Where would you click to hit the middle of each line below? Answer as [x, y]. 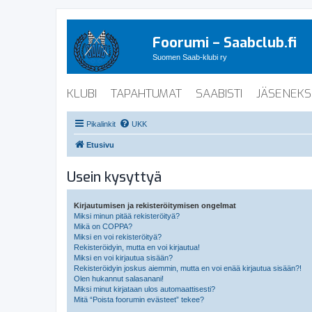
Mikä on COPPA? [103, 226]
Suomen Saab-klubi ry [190, 57]
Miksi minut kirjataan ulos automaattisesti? [145, 289]
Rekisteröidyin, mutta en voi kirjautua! [137, 247]
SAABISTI [219, 93]
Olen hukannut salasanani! [119, 278]
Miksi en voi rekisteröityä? [118, 236]
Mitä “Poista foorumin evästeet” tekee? [139, 299]
